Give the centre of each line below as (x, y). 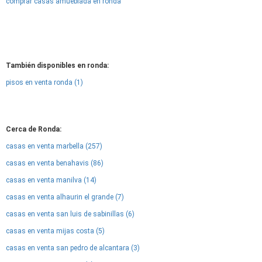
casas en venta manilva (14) (51, 180)
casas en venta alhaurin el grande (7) (65, 197)
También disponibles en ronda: (57, 65)
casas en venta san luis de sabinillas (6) (70, 214)
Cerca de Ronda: (34, 129)
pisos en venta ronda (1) (44, 82)
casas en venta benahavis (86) (55, 163)
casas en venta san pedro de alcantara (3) (73, 248)
